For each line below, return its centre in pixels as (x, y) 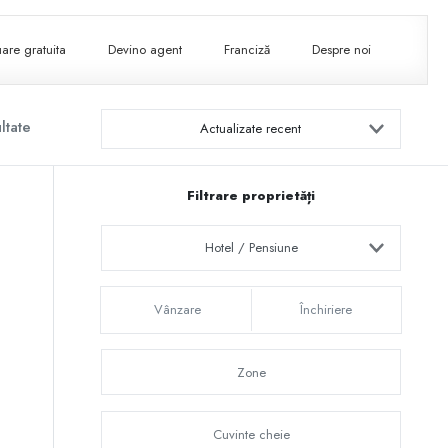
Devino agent (145, 50)
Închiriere (325, 310)
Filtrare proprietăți (251, 196)
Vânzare (177, 310)
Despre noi (342, 50)
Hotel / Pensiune (251, 248)
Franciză (247, 50)
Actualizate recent (250, 128)
